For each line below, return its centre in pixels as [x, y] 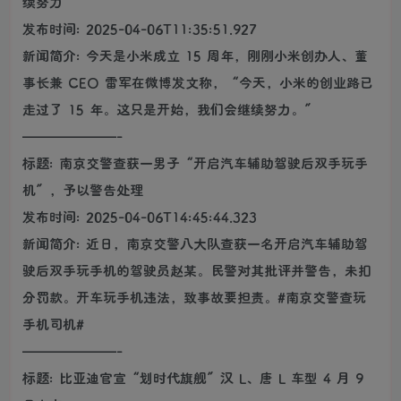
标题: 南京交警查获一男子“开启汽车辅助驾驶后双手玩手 [195, 162]
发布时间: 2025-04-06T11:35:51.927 [140, 28]
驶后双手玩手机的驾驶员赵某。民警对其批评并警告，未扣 [197, 270]
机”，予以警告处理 [83, 189]
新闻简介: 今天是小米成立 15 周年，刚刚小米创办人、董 [195, 55]
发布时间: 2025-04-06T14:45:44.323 [140, 216]
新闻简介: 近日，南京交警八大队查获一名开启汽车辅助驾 [195, 243]
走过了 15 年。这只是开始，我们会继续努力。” [170, 109]
